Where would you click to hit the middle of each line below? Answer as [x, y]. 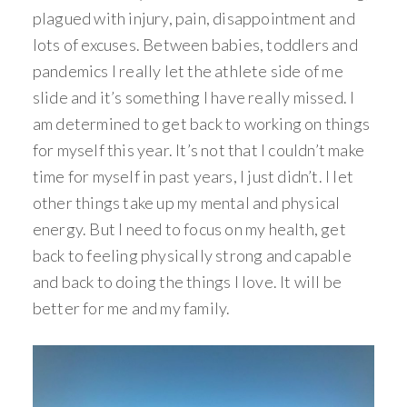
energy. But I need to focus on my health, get [189, 229]
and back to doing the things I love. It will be [187, 282]
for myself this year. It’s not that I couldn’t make [199, 150]
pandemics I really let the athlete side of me [188, 71]
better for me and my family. [133, 308]
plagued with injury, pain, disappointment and [194, 18]
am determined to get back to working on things [201, 124]
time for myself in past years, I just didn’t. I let [193, 176]
